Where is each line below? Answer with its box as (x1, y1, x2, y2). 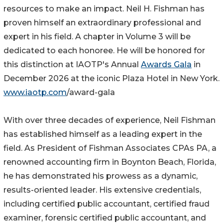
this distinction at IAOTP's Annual (3, 60, 141, 70)
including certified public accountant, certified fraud (3, 199, 210, 209)
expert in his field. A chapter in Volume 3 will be (3, 32, 191, 42)
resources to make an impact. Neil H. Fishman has (3, 4, 205, 14)
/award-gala (67, 88, 115, 98)
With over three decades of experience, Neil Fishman (3, 115, 216, 125)
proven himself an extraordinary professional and (3, 18, 201, 28)
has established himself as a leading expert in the (3, 129, 202, 139)
